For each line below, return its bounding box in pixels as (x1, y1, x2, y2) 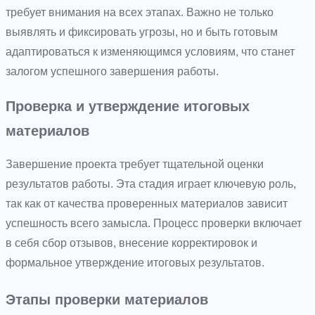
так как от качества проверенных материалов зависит (6, 197, 288, 210)
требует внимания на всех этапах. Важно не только (6, 6, 274, 18)
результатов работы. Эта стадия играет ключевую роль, (6, 177, 296, 190)
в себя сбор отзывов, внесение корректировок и (6, 236, 257, 249)
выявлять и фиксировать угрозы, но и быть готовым (6, 25, 278, 38)
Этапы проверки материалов (6, 290, 208, 307)
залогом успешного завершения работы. (6, 65, 219, 77)
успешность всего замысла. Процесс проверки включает (6, 217, 302, 229)
